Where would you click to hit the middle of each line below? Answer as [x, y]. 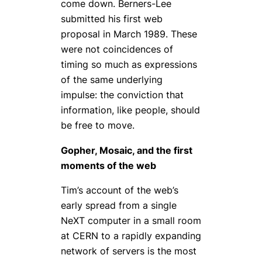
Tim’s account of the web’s [120, 190]
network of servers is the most [129, 251]
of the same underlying [112, 80]
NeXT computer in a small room [131, 221]
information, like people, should [130, 110]
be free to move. [98, 125]
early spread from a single [119, 206]
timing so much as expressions [129, 65]
